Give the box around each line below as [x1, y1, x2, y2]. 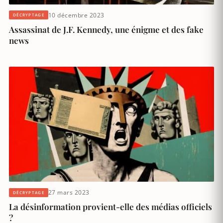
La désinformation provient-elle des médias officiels [9, 201, 212, 213]
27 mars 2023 [48, 188, 90, 197]
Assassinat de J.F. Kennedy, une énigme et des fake [9, 23, 204, 35]
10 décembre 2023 [48, 10, 105, 19]
